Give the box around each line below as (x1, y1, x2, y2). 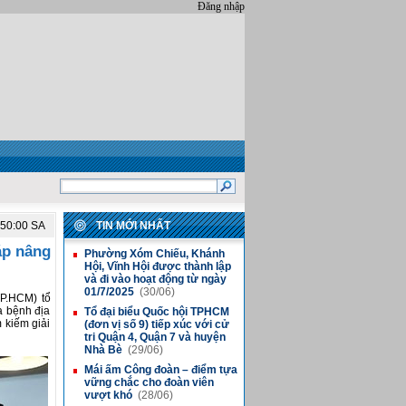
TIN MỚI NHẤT (95, 219, 170, 232)
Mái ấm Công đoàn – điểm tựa (83, 363, 237, 376)
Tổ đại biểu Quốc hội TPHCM (83, 305, 229, 318)
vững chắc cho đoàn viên (83, 376, 214, 389)
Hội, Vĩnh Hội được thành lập (83, 260, 231, 273)
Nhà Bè (83, 343, 125, 356)
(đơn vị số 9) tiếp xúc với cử (83, 318, 229, 331)
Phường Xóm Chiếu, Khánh (83, 247, 225, 260)
